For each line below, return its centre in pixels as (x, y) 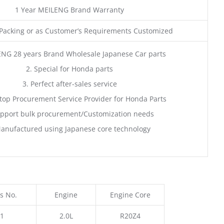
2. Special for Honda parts (69, 68)
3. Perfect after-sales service (69, 83)
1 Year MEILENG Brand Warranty (69, 9)
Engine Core (130, 195)
